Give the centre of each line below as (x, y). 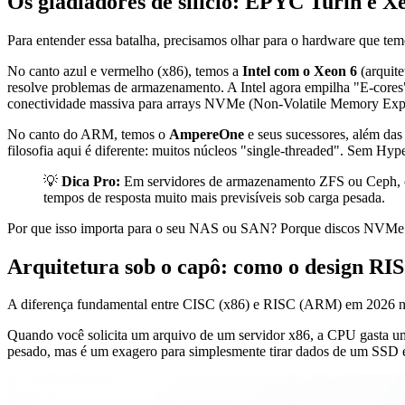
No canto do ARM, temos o (88, 134)
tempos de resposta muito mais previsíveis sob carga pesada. (214, 197)
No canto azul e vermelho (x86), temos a (125, 71)
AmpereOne (207, 134)
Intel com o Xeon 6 (300, 71)
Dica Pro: (91, 181)
